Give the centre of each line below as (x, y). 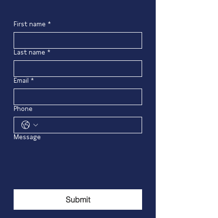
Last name (29, 53)
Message (27, 137)
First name (30, 24)
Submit (78, 200)
